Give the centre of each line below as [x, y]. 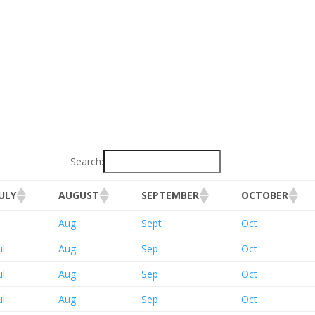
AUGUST [79, 195]
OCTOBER [265, 195]
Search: [86, 161]
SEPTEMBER [171, 195]
